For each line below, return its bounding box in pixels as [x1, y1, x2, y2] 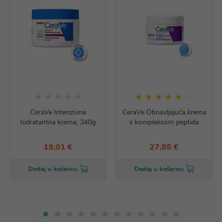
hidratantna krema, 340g [20, 117, 96, 127]
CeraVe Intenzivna [30, 108, 86, 117]
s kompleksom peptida [129, 117, 199, 127]
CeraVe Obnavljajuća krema [122, 108, 206, 117]
